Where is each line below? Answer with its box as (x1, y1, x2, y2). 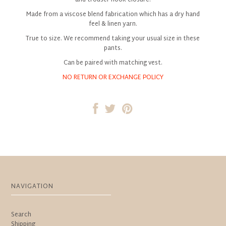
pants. (103, 42, 122, 54)
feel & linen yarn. (88, 18, 137, 30)
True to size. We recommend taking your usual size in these (26, 33, 200, 44)
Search (11, 209, 32, 220)
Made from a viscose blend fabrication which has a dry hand (26, 9, 200, 20)
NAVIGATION (11, 181, 54, 192)
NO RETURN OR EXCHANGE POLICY (62, 72, 163, 83)
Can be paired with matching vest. (63, 57, 162, 69)
